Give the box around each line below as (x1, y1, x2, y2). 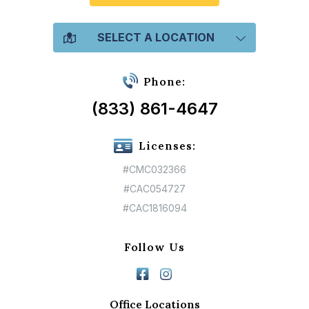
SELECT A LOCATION (97, 30, 215, 45)
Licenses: (138, 139, 196, 153)
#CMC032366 (123, 163, 186, 176)
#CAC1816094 (122, 202, 187, 215)
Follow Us (124, 240, 185, 255)
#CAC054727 (123, 183, 186, 195)
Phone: (143, 74, 186, 89)
